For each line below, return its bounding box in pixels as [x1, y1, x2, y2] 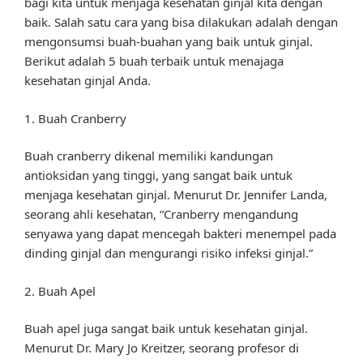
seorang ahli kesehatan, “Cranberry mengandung [24, 206, 298, 223]
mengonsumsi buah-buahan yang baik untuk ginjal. [24, 33, 313, 50]
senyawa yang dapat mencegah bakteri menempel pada [24, 225, 336, 242]
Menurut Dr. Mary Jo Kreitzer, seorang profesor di [24, 340, 299, 357]
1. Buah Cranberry [24, 109, 126, 126]
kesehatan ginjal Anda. [24, 72, 151, 89]
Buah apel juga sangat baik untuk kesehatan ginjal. [24, 320, 308, 337]
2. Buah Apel [24, 282, 96, 299]
